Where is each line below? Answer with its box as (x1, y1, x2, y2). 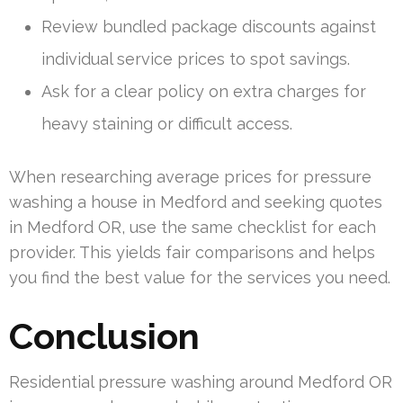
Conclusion (9, 314, 200, 357)
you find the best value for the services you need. (9, 267, 390, 287)
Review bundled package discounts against (41, 16, 376, 36)
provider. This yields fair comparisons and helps (9, 242, 375, 262)
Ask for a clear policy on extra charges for (41, 81, 366, 101)
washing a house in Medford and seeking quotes (9, 192, 382, 211)
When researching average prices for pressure (9, 166, 372, 186)
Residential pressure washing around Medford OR (9, 372, 392, 391)
